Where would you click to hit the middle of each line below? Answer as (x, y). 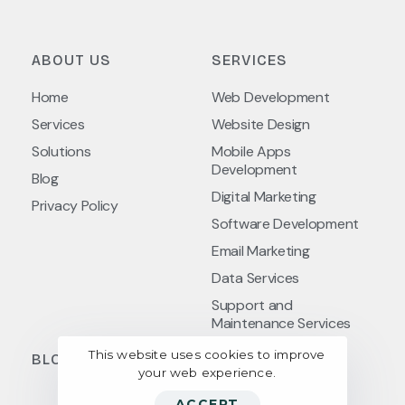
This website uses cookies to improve (207, 354)
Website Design (261, 124)
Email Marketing (261, 250)
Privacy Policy (75, 205)
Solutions (61, 151)
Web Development (271, 97)
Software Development (285, 223)
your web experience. (207, 372)
